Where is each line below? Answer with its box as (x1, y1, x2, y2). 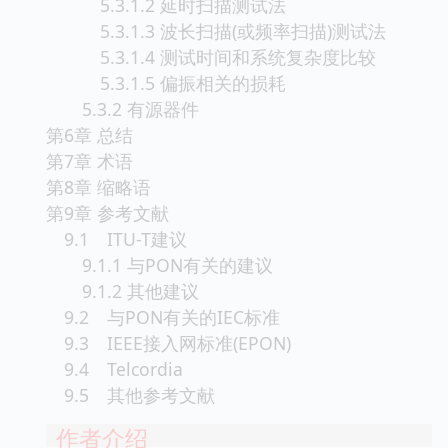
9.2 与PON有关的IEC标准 (46, 304, 298, 329)
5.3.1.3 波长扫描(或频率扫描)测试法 (46, 18, 404, 43)
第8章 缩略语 (46, 174, 169, 199)
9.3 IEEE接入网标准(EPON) (46, 330, 309, 355)
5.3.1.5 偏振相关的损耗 (46, 70, 304, 95)
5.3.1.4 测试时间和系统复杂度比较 (46, 44, 394, 69)
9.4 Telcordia (46, 356, 201, 381)
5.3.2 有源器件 (46, 96, 217, 121)
